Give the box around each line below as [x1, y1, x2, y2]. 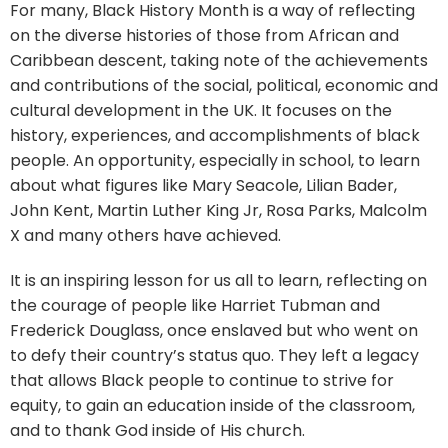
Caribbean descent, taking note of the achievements [10, 48, 428, 72]
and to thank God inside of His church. [10, 418, 305, 442]
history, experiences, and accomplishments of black [10, 123, 420, 147]
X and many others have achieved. [10, 223, 281, 247]
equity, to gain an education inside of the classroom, [10, 393, 415, 417]
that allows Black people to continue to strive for [10, 368, 394, 392]
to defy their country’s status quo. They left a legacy [10, 343, 419, 367]
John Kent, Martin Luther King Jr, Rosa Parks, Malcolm [10, 198, 427, 222]
